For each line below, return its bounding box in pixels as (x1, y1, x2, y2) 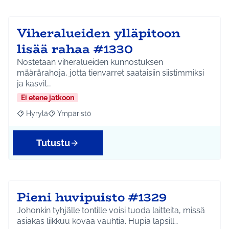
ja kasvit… (17, 79, 51, 89)
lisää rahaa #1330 (17, 39, 133, 59)
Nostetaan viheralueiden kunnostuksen (17, 57, 163, 67)
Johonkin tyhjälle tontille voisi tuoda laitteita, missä (17, 205, 205, 216)
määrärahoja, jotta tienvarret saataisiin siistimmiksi (17, 68, 204, 78)
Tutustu (36, 138, 70, 149)
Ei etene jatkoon (21, 94, 74, 102)
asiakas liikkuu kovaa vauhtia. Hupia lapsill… (17, 216, 178, 226)
